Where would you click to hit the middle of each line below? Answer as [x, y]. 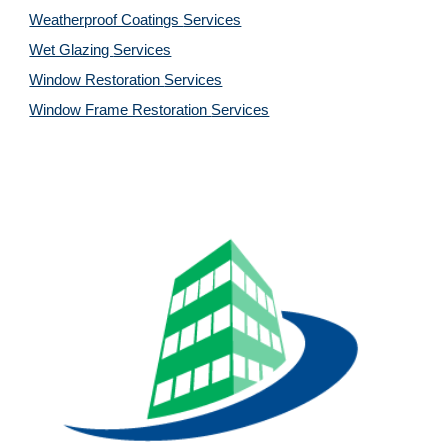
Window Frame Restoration [120, 110]
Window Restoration [97, 80]
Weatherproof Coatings [106, 20]
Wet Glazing [71, 50]
